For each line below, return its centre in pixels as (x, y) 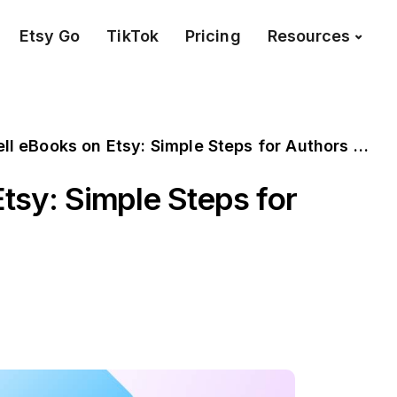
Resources (309, 36)
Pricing (213, 36)
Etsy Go (50, 36)
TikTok (132, 36)
